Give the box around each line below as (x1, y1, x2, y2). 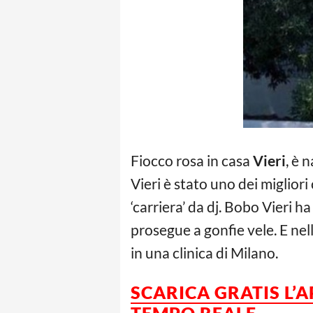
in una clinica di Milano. (131, 244, 278, 261)
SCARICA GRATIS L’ (131, 282, 296, 303)
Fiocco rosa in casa (131, 152, 253, 169)
